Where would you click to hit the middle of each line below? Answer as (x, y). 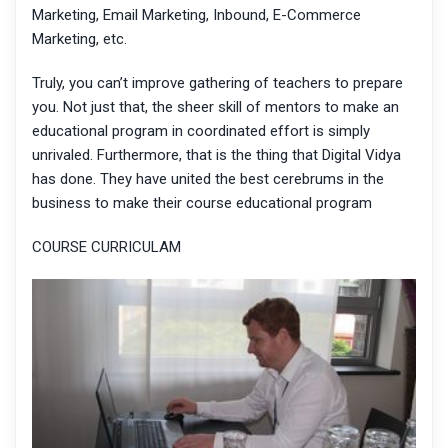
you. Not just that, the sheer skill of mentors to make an (215, 107)
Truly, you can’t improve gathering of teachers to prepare (217, 83)
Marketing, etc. (79, 39)
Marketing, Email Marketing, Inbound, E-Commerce (196, 15)
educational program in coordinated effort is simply (201, 131)
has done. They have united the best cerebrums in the (208, 179)
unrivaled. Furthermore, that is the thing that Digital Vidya (216, 155)
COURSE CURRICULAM (106, 247)
